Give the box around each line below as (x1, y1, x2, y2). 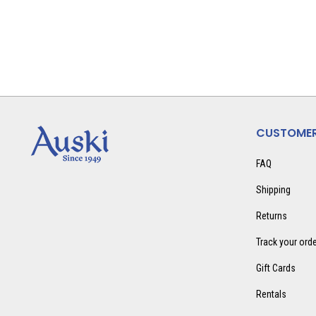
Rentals (255, 288, 286, 300)
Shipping (255, 184, 291, 195)
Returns (255, 210, 287, 221)
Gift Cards (255, 262, 296, 274)
